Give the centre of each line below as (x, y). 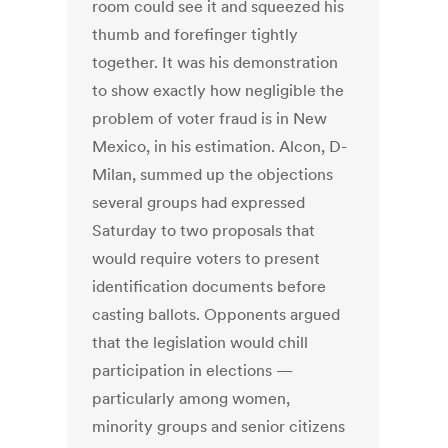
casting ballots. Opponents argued (216, 314)
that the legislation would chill (200, 342)
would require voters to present (206, 258)
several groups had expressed (199, 202)
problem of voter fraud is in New (210, 118)
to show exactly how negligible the (218, 90)
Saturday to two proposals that (204, 230)
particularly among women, (191, 398)
